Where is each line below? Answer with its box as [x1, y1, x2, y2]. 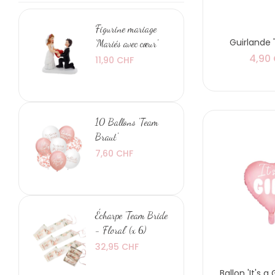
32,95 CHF [95, 240, 139, 253]
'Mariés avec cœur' [95, 37, 158, 49]
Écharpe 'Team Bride [95, 209, 168, 221]
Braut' [95, 130, 118, 142]
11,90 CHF [95, 53, 134, 66]
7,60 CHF [95, 147, 133, 160]
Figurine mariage [95, 22, 157, 34]
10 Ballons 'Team [95, 115, 158, 128]
